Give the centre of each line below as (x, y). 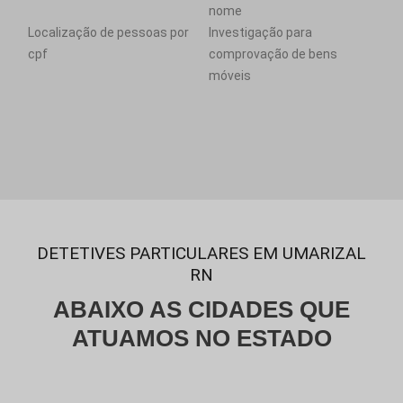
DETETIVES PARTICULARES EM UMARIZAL (201, 253)
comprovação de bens (273, 54)
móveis (230, 76)
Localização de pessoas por (108, 32)
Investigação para (260, 32)
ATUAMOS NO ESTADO (201, 338)
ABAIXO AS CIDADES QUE (201, 309)
